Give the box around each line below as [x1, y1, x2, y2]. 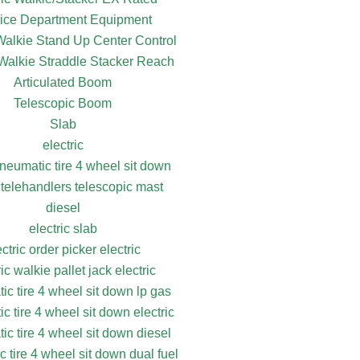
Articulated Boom [14, 75, 112, 89]
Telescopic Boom [14, 96, 112, 110]
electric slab [28, 221, 97, 235]
